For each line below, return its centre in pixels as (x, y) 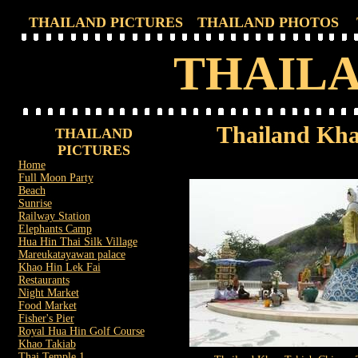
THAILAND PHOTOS (268, 22)
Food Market (47, 306)
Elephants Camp (55, 229)
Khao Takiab (47, 344)
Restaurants (44, 280)
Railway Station (54, 216)
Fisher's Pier (46, 318)
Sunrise (35, 203)
